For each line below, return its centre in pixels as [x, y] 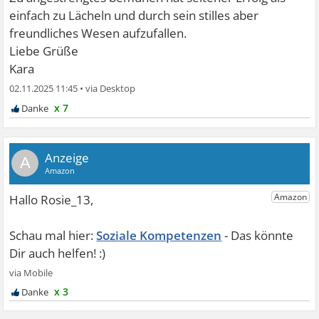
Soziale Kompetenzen [159, 235]
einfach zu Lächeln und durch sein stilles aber [134, 15]
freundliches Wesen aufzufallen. [98, 33]
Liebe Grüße [44, 51]
